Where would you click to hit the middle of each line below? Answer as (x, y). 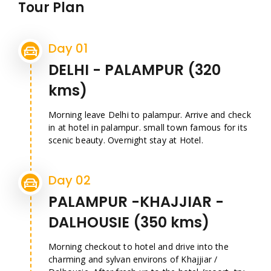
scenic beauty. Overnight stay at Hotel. (126, 140)
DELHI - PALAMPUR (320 (135, 70)
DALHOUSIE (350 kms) (129, 222)
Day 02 (70, 180)
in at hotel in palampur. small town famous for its (148, 127)
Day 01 (68, 48)
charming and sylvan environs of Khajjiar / (133, 259)
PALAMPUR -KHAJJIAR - (136, 202)
